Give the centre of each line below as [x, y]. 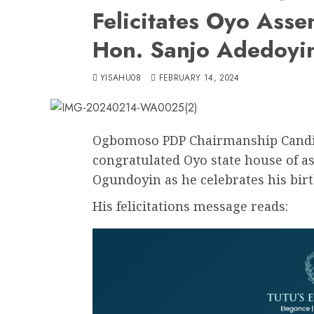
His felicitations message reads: [190, 206]
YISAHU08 [121, 77]
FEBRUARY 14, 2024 [199, 77]
